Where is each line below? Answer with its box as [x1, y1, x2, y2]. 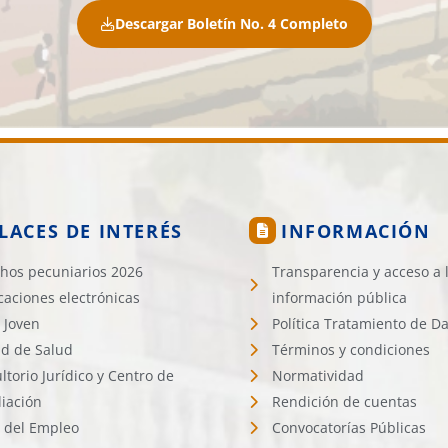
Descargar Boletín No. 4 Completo [114, 14, 348, 34]
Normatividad [271, 366, 364, 385]
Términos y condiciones [271, 340, 430, 359]
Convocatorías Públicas [271, 418, 426, 437]
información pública [271, 288, 407, 307]
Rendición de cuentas [271, 392, 417, 411]
